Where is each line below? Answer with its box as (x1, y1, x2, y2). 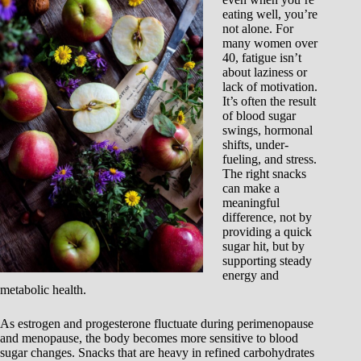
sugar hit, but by (222, 239, 305, 253)
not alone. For (222, 22, 293, 35)
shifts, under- (222, 138, 288, 151)
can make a (222, 181, 280, 195)
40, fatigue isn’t (222, 51, 301, 64)
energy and (222, 268, 279, 282)
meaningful (222, 196, 280, 210)
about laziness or (222, 65, 307, 79)
